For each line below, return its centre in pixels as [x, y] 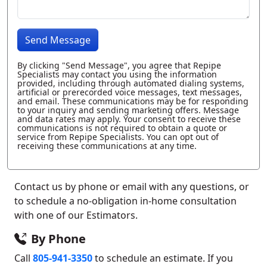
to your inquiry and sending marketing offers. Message [128, 110]
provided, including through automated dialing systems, [131, 83]
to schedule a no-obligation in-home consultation [125, 201]
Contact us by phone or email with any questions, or [132, 187]
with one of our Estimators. [76, 215]
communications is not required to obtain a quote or [122, 128]
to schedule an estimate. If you [163, 258]
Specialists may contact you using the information [117, 74]
